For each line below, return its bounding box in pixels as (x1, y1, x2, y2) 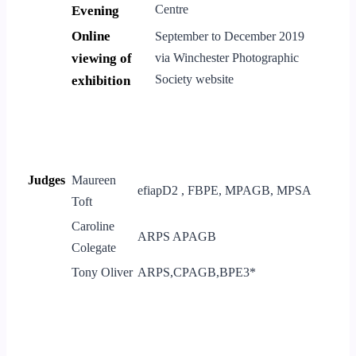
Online (72, 28, 110, 44)
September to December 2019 (155, 29, 304, 43)
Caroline (72, 219, 114, 233)
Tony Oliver (72, 265, 133, 279)
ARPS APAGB (137, 229, 216, 243)
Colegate (72, 240, 116, 254)
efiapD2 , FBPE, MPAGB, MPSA (137, 183, 311, 197)
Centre (155, 2, 192, 16)
